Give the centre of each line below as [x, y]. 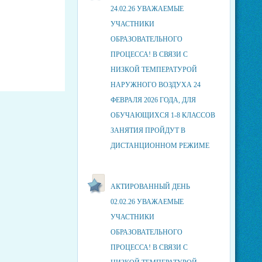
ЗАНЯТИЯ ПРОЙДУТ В [148, 130]
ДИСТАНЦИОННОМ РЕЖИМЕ [160, 146]
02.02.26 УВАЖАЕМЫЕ [147, 202]
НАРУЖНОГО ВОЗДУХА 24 [155, 85]
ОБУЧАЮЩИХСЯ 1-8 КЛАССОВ [163, 115]
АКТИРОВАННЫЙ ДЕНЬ [150, 187]
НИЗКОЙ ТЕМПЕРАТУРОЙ [154, 70]
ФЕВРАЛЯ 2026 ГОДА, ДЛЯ [153, 100]
